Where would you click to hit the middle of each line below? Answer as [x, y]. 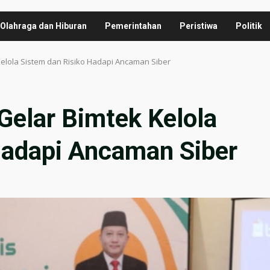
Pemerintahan [133, 26]
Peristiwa [199, 26]
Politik [249, 26]
